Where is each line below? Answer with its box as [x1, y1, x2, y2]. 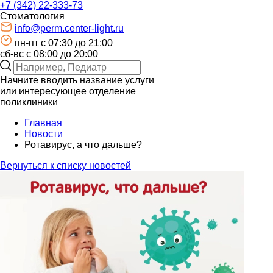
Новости [24, 129, 63, 140]
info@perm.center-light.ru [15, 23, 124, 34]
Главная [24, 118, 62, 129]
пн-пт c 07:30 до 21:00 [15, 38, 113, 49]
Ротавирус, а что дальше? [24, 140, 142, 151]
